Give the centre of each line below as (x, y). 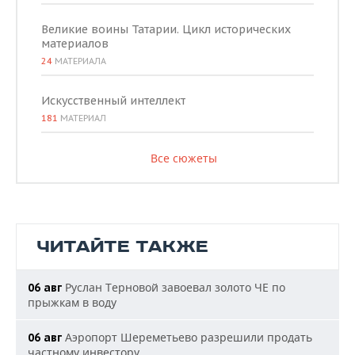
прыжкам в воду (72, 302)
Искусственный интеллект (113, 101)
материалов (75, 44)
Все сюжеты (183, 158)
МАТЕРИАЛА (79, 61)
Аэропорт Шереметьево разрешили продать (187, 337)
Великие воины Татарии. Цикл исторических (166, 29)
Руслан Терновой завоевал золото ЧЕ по (174, 287)
